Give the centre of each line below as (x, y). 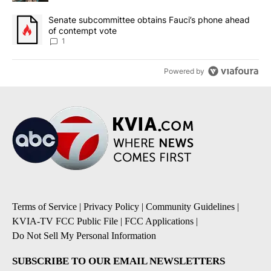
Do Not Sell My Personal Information (84, 235)
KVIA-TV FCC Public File (65, 221)
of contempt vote (83, 30)
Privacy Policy (111, 206)
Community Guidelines (190, 206)
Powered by (184, 71)
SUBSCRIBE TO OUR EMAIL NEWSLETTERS (119, 261)
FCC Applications (159, 221)
